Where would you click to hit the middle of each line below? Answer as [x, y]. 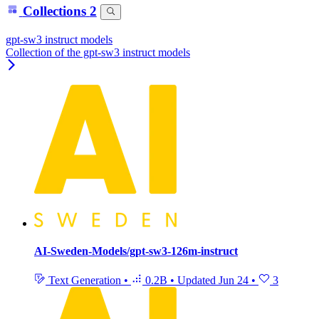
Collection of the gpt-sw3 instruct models [98, 52]
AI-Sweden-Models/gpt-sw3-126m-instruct [136, 251]
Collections [54, 11]
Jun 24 [234, 281]
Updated [198, 281]
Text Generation [85, 281]
